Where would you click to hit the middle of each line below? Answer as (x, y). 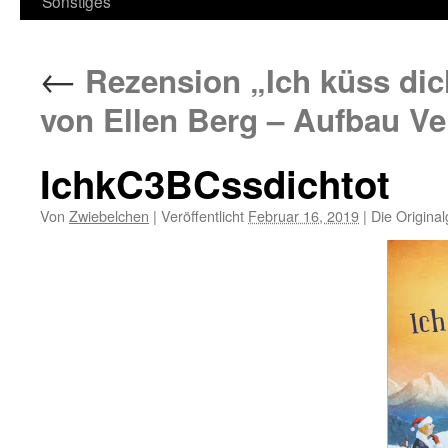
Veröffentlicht (202, 215)
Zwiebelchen (109, 215)
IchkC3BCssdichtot (215, 183)
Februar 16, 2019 (303, 215)
